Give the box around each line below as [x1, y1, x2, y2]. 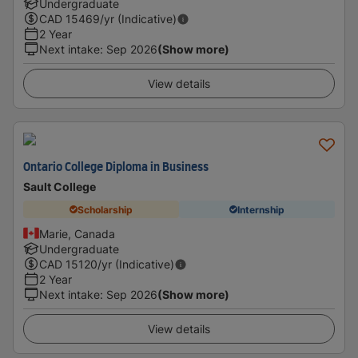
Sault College [23, 180, 96, 193]
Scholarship [78, 203, 133, 216]
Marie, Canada [39, 227, 115, 241]
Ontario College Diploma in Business [23, 162, 209, 173]
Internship [237, 203, 284, 216]
